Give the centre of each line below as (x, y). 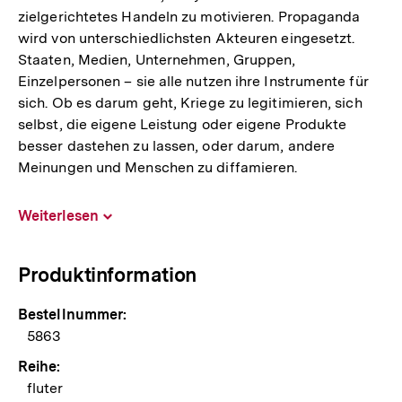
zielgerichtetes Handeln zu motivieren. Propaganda (189, 17)
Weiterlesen (58, 216)
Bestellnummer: (73, 315)
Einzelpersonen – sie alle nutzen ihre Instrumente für (193, 82)
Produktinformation (107, 275)
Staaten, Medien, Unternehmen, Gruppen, (157, 60)
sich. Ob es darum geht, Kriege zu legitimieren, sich (190, 103)
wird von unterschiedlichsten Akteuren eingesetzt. (187, 39)
